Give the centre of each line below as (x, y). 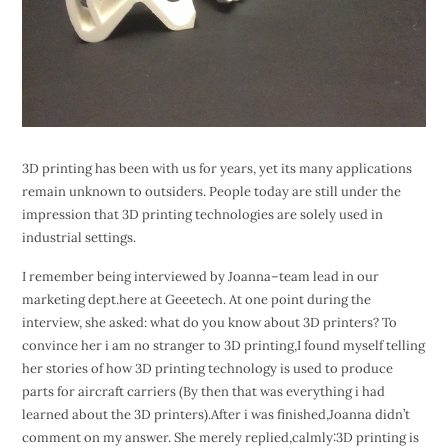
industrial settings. (78, 238)
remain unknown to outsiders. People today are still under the (211, 192)
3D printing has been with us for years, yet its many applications (216, 169)
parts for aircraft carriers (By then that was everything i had (203, 392)
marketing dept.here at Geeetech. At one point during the (196, 300)
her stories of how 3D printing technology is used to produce (207, 369)
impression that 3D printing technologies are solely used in (202, 215)
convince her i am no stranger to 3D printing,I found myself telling (223, 346)
